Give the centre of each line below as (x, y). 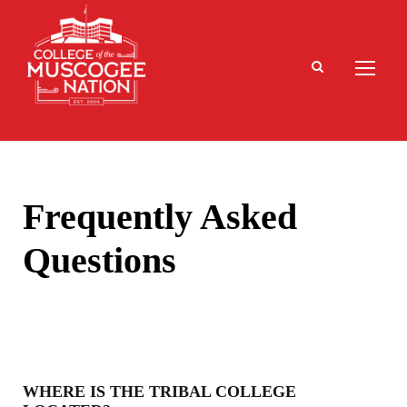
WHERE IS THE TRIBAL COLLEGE (159, 392)
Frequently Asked (160, 217)
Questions (99, 260)
